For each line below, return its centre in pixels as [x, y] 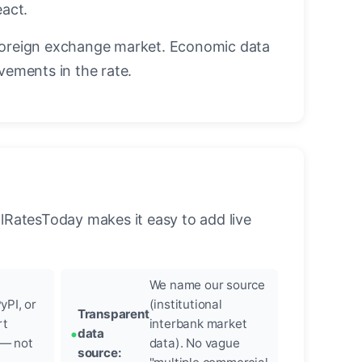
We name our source [207, 285]
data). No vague [194, 343]
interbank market [198, 324]
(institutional [185, 305]
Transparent [113, 314]
